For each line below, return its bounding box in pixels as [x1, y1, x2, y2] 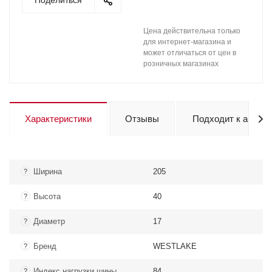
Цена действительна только [143, 27, 240, 35]
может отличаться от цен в [143, 49, 236, 57]
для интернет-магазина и [143, 38, 231, 46]
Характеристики [25, 114, 92, 124]
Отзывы [125, 114, 159, 124]
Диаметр [33, 217, 65, 226]
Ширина [33, 167, 62, 176]
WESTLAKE [153, 242, 197, 251]
